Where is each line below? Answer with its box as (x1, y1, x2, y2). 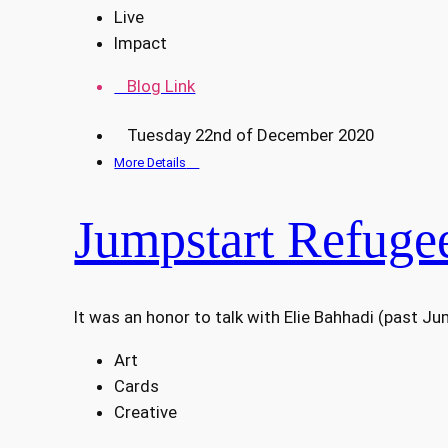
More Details (114, 154, 187, 170)
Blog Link (114, 75, 196, 96)
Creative (114, 401, 178, 422)
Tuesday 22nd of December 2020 (114, 124, 375, 145)
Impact (114, 32, 168, 53)
